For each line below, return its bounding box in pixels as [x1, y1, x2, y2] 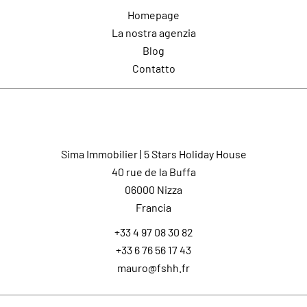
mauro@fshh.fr [117, 261, 190, 274]
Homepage [127, 8, 180, 21]
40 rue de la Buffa [111, 165, 196, 178]
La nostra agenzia [111, 26, 196, 39]
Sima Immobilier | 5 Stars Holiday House [60, 147, 247, 160]
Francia [136, 201, 171, 214]
